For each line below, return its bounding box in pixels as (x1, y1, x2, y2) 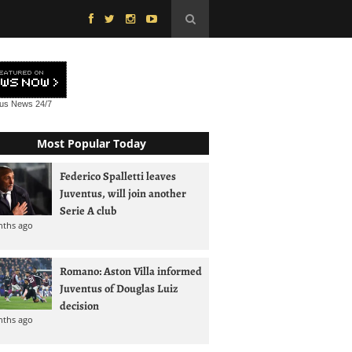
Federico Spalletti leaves (60, 168, 176, 184)
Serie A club (60, 203, 116, 218)
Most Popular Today (36, 136, 146, 151)
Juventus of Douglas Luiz (60, 280, 178, 296)
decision (60, 297, 99, 313)
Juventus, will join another (60, 185, 186, 201)
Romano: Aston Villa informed (60, 262, 202, 279)
